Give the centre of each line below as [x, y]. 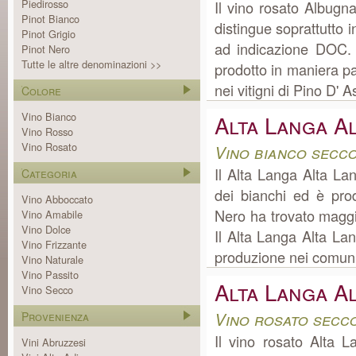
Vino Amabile [52, 214]
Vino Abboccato [57, 199]
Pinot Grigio [48, 34]
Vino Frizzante [54, 244]
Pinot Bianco [50, 19]
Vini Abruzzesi [54, 342]
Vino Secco [47, 290]
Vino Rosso [47, 132]
